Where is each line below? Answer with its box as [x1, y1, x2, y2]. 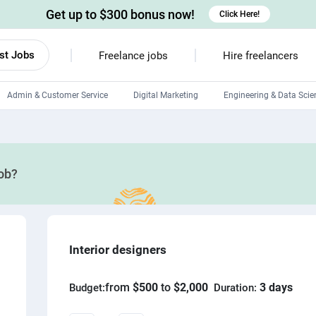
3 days [260, 281, 293, 294]
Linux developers [138, 147, 202, 157]
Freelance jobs [98, 49, 168, 62]
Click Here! [219, 9, 260, 19]
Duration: [214, 281, 257, 294]
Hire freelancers [222, 49, 298, 62]
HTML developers [138, 195, 204, 205]
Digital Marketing [133, 90, 198, 100]
